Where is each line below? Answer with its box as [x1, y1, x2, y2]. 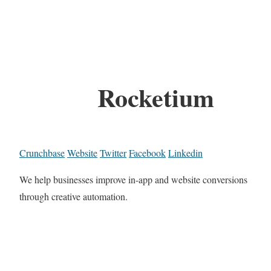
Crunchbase [19, 146, 65, 160]
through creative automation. [19, 190, 128, 203]
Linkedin [168, 146, 203, 160]
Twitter [100, 146, 126, 160]
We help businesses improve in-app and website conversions [19, 173, 247, 186]
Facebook [129, 146, 166, 160]
